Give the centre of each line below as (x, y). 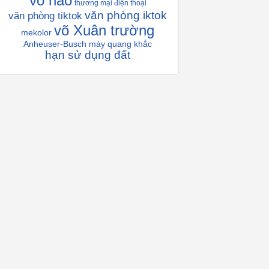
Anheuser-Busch (55, 44)
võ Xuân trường (104, 30)
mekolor (36, 32)
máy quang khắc (120, 44)
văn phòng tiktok (45, 16)
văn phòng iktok (126, 15)
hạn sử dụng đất (88, 55)
